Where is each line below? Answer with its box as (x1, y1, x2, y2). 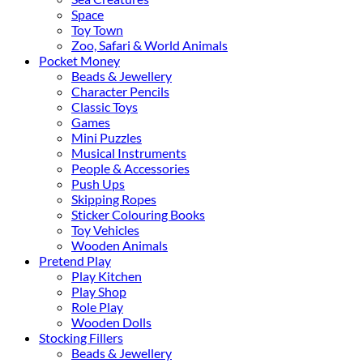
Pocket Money (39, 52, 120, 68)
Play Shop (71, 283, 126, 299)
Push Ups (71, 175, 125, 191)
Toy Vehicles (71, 221, 139, 237)
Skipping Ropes (71, 190, 156, 207)
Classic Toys (71, 98, 138, 114)
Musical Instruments (71, 144, 186, 160)
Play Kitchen (71, 267, 142, 284)
